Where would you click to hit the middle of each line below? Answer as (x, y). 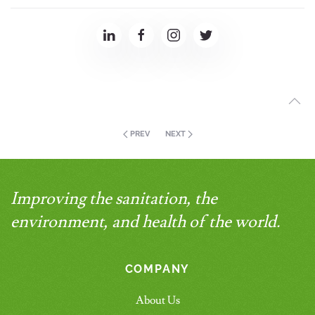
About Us (157, 300)
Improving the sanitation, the (114, 198)
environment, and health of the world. (146, 221)
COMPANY (157, 269)
